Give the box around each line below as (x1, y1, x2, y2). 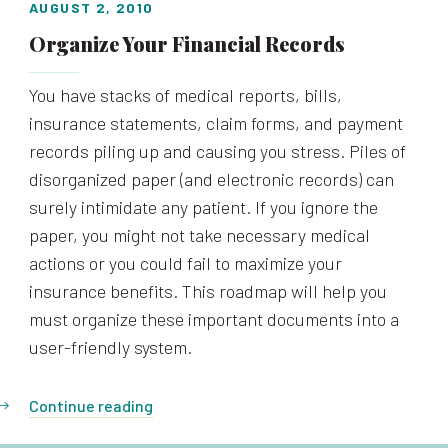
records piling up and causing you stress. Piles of (29, 140, 406, 162)
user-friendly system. (29, 336, 192, 358)
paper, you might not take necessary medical (29, 224, 370, 246)
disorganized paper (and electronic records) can (29, 168, 394, 190)
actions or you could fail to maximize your (29, 252, 342, 274)
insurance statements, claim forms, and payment (29, 112, 403, 134)
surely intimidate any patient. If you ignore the (29, 196, 378, 218)
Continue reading (29, 396, 153, 415)
